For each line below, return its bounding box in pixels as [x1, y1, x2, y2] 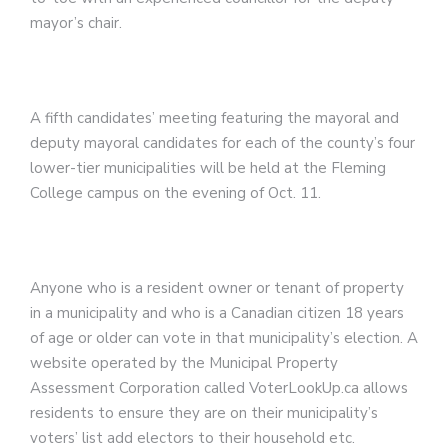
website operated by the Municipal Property [30, 353, 338, 374]
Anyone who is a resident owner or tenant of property [30, 278, 404, 299]
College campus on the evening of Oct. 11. [30, 183, 321, 204]
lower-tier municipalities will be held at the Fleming [30, 158, 386, 179]
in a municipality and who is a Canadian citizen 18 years [30, 303, 404, 324]
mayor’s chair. [30, 13, 122, 34]
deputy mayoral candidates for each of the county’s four [30, 133, 415, 154]
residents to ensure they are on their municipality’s [30, 403, 378, 424]
